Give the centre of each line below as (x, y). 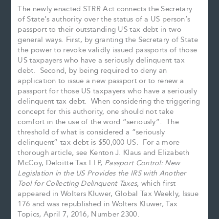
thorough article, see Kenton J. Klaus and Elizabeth (104, 153)
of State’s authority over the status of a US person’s (104, 19)
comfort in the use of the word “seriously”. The (98, 122)
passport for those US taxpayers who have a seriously (108, 91)
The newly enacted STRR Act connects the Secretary (105, 9)
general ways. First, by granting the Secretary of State (108, 40)
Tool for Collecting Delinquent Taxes (77, 183)
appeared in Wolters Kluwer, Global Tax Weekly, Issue (108, 194)
